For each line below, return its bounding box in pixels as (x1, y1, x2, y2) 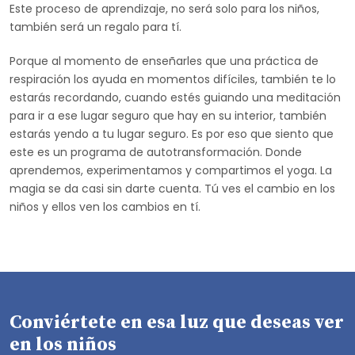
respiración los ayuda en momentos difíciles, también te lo (10, 71, 336, 88)
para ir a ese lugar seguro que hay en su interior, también (10, 108, 326, 124)
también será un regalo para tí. (10, 19, 181, 36)
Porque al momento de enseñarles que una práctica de (10, 53, 319, 70)
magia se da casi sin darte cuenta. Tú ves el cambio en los (10, 181, 335, 197)
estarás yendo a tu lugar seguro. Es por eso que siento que (10, 126, 334, 143)
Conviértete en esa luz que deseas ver (10, 311, 344, 335)
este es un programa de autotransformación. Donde (10, 144, 302, 161)
